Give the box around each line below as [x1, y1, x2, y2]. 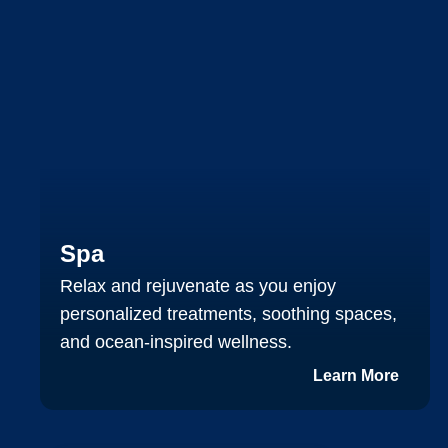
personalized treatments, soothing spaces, [60, 303, 397, 324]
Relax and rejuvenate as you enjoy [60, 275, 336, 296]
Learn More [313, 366, 399, 384]
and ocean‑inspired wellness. [60, 331, 292, 352]
